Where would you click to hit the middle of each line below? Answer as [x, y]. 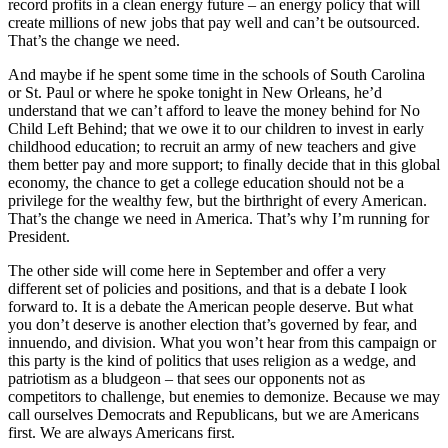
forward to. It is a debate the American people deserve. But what [210, 306]
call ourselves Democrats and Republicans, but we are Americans [213, 414]
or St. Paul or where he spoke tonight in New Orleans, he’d [195, 92]
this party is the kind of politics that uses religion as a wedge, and [212, 360]
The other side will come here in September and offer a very [197, 270]
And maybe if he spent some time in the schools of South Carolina [216, 74]
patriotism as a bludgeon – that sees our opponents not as [186, 378]
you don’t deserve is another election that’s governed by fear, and [212, 324]
